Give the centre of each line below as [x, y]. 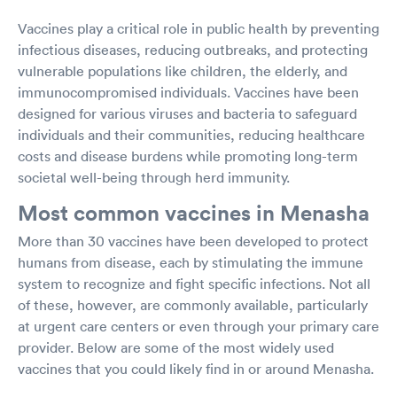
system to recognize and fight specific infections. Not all [194, 283]
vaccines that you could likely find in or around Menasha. [196, 368]
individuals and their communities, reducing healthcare [191, 134]
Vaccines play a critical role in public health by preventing [198, 28]
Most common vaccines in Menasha [194, 212]
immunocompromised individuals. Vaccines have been [188, 92]
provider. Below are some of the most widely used [176, 347]
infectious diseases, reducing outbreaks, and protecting [193, 49]
